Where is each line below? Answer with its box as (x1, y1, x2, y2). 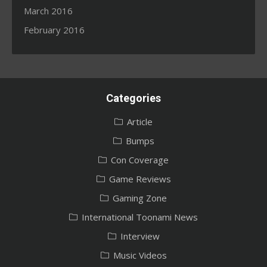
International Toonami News (82, 210, 198, 223)
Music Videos (113, 249, 167, 261)
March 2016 (24, 4, 73, 17)
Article (127, 115, 153, 128)
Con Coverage (111, 153, 169, 166)
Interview (120, 229, 160, 242)
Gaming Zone (113, 191, 167, 204)
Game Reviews (108, 172, 171, 185)
